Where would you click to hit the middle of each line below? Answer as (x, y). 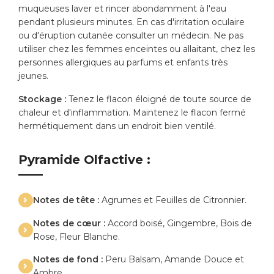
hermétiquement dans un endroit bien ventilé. (117, 126)
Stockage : (42, 99)
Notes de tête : (66, 200)
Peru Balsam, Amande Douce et (173, 260)
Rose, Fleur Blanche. (76, 237)
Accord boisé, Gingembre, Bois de (178, 224)
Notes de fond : (68, 260)
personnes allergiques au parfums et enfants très (123, 63)
